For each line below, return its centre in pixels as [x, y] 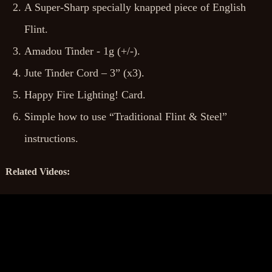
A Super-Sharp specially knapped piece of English [135, 7]
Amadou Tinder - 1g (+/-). [82, 51]
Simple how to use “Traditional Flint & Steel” [126, 117]
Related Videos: [36, 172]
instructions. [51, 138]
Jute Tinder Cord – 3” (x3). [84, 73]
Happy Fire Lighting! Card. [85, 95]
